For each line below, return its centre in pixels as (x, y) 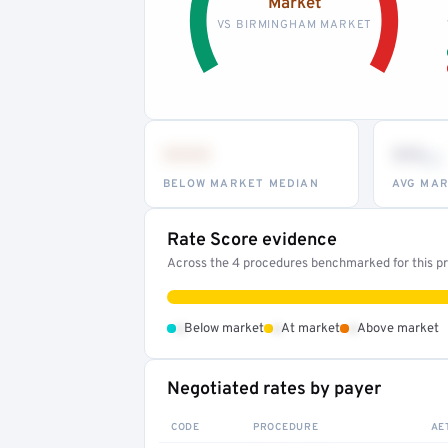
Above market (398, 328)
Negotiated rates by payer (274, 389)
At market (310, 328)
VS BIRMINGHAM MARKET (294, 24)
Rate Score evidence (252, 240)
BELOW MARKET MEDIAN (241, 183)
